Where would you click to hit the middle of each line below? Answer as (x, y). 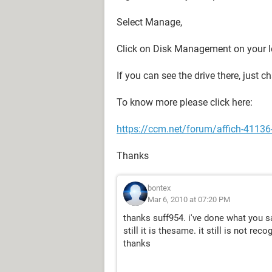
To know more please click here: (185, 102)
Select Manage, (149, 22)
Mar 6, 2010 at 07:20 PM (189, 199)
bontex (159, 188)
